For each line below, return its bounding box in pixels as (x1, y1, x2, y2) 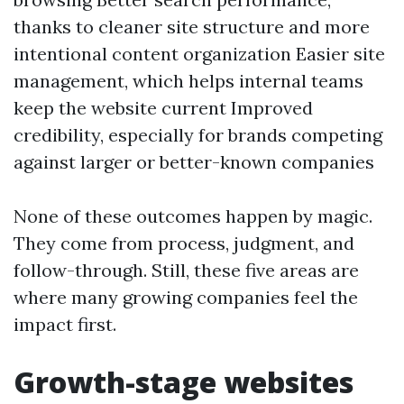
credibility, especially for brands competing (14, 124, 382, 146)
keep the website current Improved (14, 96, 313, 119)
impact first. (14, 313, 116, 335)
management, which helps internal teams (14, 69, 363, 92)
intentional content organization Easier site (14, 42, 385, 65)
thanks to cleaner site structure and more (14, 15, 370, 38)
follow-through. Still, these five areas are (14, 259, 359, 281)
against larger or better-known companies (14, 151, 374, 173)
